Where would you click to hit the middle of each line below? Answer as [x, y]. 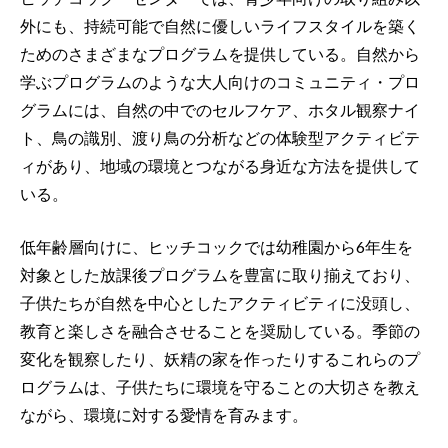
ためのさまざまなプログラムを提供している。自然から [220, 53]
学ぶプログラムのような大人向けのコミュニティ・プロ [220, 81]
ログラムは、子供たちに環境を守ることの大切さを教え [220, 387]
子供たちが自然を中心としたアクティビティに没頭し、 [220, 303]
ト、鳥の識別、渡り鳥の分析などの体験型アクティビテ [220, 137]
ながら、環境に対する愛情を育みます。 [165, 415]
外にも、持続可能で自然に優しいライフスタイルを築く [220, 25]
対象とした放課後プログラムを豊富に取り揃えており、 [220, 275]
